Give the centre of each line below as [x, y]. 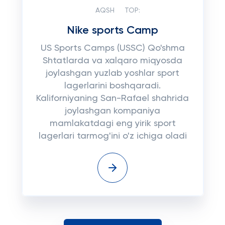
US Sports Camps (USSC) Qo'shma [113, 48]
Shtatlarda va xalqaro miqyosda [113, 61]
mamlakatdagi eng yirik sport [113, 124]
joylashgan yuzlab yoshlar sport [113, 73]
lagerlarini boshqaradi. [113, 86]
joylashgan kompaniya [113, 111]
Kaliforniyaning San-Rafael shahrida [113, 98]
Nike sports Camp [113, 31]
